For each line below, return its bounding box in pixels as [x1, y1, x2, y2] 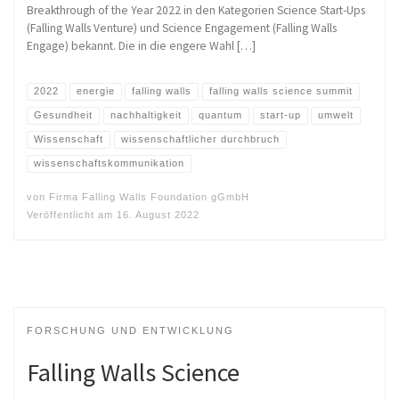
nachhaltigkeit [110, 110, 182, 121]
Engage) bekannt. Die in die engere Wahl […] [27, 37, 256, 53]
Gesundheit [34, 110, 94, 121]
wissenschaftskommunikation [34, 158, 185, 169]
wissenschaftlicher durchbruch [120, 134, 280, 145]
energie [76, 85, 115, 97]
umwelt [318, 110, 354, 121]
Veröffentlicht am [27, 209, 117, 221]
